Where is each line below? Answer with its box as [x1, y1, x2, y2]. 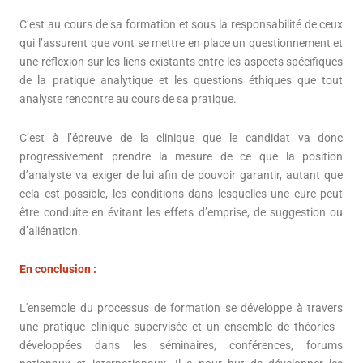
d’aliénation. [19, 224, 82, 237]
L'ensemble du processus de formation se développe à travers [19, 301, 344, 314]
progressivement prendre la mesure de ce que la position [19, 149, 344, 163]
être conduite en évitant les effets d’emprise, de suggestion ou [19, 205, 344, 219]
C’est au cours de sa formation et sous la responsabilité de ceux [19, 18, 344, 32]
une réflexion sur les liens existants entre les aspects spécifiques [19, 55, 344, 69]
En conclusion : [19, 263, 97, 276]
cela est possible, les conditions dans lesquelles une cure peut [19, 186, 344, 200]
